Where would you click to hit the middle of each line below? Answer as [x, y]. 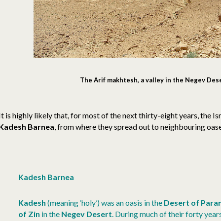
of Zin [29, 214]
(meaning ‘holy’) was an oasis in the [106, 203]
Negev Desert [87, 214]
